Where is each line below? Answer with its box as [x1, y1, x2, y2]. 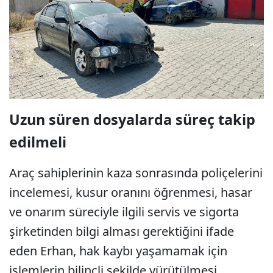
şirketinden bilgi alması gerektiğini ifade [9, 223, 234, 240]
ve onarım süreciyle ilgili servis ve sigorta [9, 204, 239, 221]
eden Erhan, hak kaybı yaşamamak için [9, 243, 227, 260]
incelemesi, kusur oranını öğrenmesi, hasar [9, 184, 252, 201]
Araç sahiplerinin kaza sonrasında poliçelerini [9, 165, 263, 182]
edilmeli [9, 132, 66, 152]
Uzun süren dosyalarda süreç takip [9, 110, 255, 130]
